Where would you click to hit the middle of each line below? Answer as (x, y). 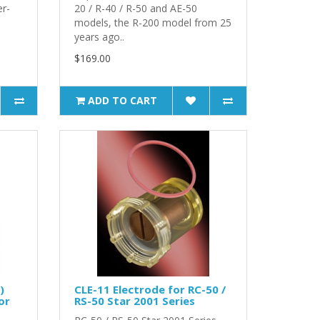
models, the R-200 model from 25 (153, 22)
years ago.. (100, 36)
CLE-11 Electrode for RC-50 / (150, 289)
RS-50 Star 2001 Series (135, 300)
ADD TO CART (122, 100)
